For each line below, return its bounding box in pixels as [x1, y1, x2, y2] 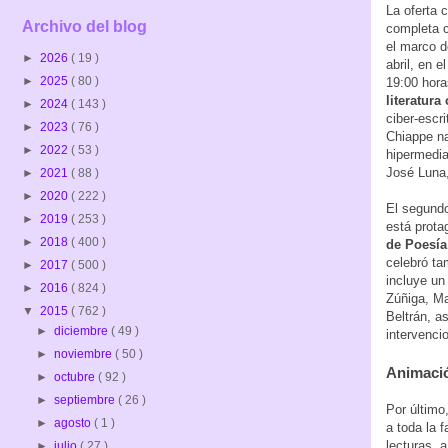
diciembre [54, 324, 112, 339]
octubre [54, 370, 99, 385]
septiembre [54, 393, 119, 408]
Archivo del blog [22, 18, 147, 36]
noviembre [54, 347, 116, 362]
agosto [54, 416, 95, 431]
